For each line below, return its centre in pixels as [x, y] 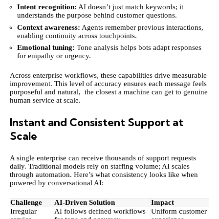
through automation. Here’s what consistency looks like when [104, 174]
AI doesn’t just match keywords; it [130, 7]
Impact [163, 203]
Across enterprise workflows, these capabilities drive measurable [108, 75]
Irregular [23, 211]
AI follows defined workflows [100, 211]
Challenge [26, 203]
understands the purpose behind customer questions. [97, 15]
